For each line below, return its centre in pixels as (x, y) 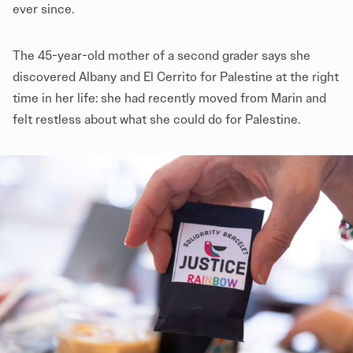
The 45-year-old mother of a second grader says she (162, 55)
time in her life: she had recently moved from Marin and (169, 98)
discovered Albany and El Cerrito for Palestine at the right (176, 76)
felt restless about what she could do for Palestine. (158, 119)
